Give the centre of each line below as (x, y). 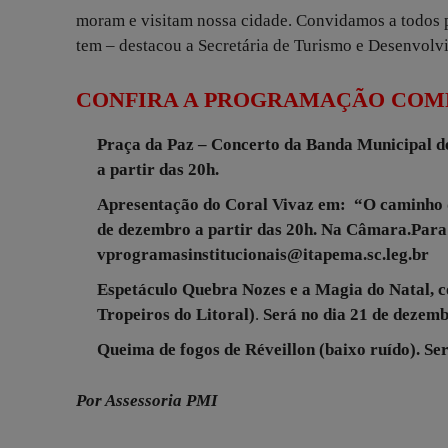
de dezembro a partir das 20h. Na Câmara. (254, 230)
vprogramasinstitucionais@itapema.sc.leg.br (263, 255)
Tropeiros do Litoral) (176, 315)
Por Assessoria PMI (147, 401)
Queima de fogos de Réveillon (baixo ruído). (258, 350)
